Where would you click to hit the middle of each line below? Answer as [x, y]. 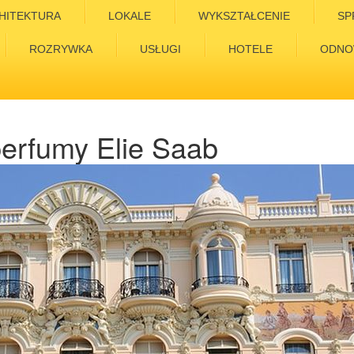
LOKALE [130, 16]
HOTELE [250, 49]
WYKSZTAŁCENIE [244, 16]
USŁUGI [160, 49]
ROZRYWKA [61, 49]
